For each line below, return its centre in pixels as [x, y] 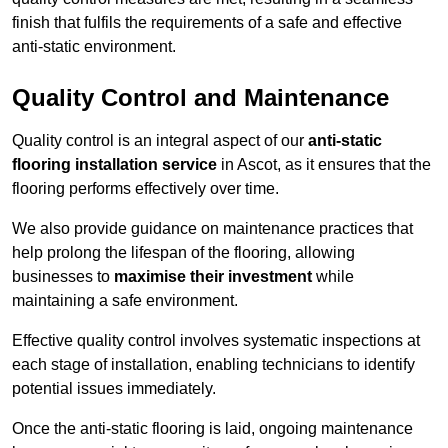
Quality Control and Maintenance [200, 98]
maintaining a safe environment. [125, 301]
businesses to [63, 277]
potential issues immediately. [114, 389]
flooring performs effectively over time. [145, 189]
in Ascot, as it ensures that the [324, 165]
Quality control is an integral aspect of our [160, 141]
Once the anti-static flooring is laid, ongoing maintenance [212, 429]
